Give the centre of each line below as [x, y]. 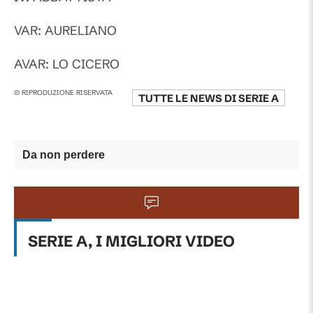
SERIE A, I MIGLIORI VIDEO [131, 241]
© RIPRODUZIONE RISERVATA [63, 93]
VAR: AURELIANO [65, 30]
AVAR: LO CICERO [67, 64]
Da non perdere [64, 155]
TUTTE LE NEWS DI [188, 98]
